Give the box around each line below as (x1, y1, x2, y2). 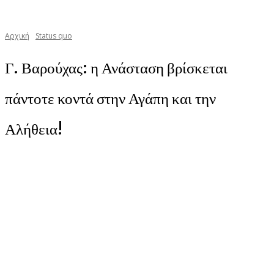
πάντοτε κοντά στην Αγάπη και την (5, 88, 216, 108)
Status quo (35, 30, 72, 41)
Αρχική (5, 30, 29, 41)
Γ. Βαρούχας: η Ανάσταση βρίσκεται (5, 57, 228, 78)
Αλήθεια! (5, 119, 62, 139)
